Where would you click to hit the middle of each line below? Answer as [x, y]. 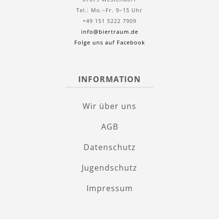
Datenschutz [109, 147]
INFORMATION [109, 79]
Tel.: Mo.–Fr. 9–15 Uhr [109, 10]
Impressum [109, 188]
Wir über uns [109, 106]
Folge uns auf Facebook [109, 42]
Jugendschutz [109, 167]
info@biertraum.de [109, 31]
